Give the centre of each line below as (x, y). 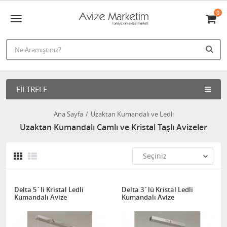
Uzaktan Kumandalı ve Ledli (132, 114)
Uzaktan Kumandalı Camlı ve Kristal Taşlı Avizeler (113, 127)
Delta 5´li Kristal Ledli (49, 190)
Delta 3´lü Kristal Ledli (157, 190)
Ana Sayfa (68, 114)
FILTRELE (32, 89)
